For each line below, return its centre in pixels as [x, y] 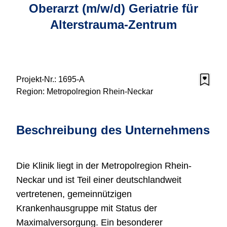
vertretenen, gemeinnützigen [74, 194]
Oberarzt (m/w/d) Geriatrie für [113, 8]
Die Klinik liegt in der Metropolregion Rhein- [104, 166]
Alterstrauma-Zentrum [113, 25]
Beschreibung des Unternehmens [113, 130]
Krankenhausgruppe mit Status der [87, 208]
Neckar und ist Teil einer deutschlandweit [99, 180]
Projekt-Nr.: [37, 79]
